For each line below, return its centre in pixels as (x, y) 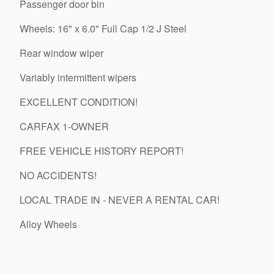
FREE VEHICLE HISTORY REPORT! (102, 150)
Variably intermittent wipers (78, 77)
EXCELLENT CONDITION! (79, 102)
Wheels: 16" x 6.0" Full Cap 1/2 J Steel (103, 28)
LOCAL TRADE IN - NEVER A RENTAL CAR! (120, 199)
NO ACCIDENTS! (58, 175)
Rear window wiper (61, 53)
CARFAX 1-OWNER (64, 126)
